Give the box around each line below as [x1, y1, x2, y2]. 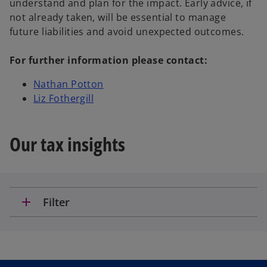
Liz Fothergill [33, 92, 94, 105]
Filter [43, 195, 70, 210]
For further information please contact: [10, 54, 208, 67]
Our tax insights [10, 131, 125, 157]
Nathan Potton [33, 77, 104, 91]
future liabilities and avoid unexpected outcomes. [10, 25, 244, 38]
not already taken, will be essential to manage [10, 11, 226, 24]
